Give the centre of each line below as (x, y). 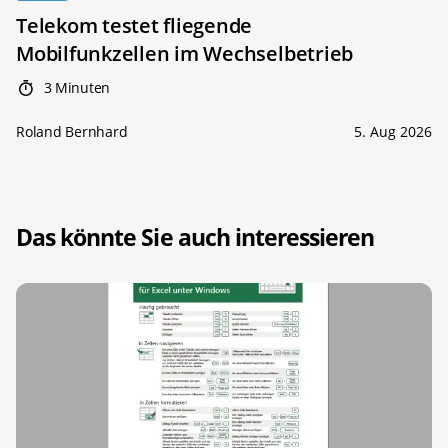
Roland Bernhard (72, 132)
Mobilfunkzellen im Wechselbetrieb (185, 54)
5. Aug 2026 (393, 132)
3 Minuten (74, 88)
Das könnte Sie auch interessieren (195, 237)
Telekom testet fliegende (134, 26)
